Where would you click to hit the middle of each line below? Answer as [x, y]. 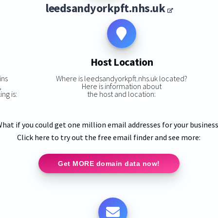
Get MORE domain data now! [109, 163]
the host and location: [122, 94]
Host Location [122, 62]
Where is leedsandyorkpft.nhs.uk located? [121, 78]
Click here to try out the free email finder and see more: [109, 137]
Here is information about [121, 86]
